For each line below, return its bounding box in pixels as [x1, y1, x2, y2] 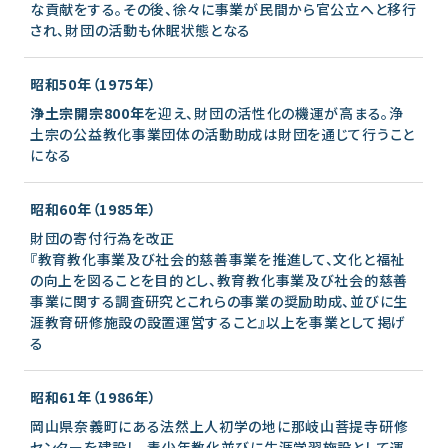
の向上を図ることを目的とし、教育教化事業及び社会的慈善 [30, 269, 408, 290]
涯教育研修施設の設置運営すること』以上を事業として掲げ [30, 311, 406, 332]
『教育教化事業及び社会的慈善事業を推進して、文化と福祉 [30, 248, 405, 269]
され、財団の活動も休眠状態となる [30, 19, 252, 40]
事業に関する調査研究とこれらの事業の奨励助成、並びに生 [30, 290, 408, 311]
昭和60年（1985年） [30, 198, 157, 219]
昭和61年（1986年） [30, 386, 157, 407]
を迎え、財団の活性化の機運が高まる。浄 [144, 102, 404, 123]
